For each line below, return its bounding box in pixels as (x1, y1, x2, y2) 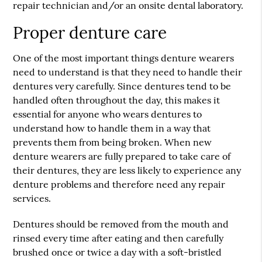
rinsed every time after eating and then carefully (13, 232, 224, 244)
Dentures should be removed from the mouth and (13, 218, 229, 230)
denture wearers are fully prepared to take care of (13, 150, 231, 162)
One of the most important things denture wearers (13, 52, 235, 64)
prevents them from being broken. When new (13, 136, 212, 148)
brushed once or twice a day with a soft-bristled (13, 246, 222, 258)
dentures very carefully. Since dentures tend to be (13, 80, 232, 92)
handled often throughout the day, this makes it (13, 94, 220, 106)
